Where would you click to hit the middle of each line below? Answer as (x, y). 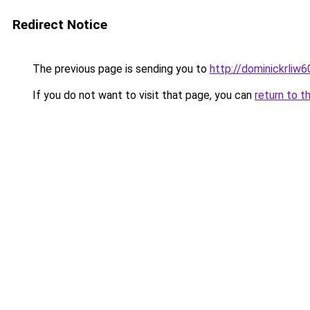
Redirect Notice (60, 25)
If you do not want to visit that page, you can (142, 95)
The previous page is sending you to (120, 69)
